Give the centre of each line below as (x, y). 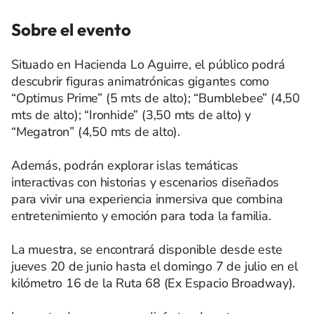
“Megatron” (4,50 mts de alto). (96, 131)
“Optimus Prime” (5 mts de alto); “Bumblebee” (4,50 (156, 98)
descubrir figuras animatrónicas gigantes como (140, 81)
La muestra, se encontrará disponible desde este (147, 249)
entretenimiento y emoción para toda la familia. (141, 216)
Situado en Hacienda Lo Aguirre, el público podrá (148, 64)
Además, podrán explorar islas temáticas (125, 165)
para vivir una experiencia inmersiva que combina (147, 199)
